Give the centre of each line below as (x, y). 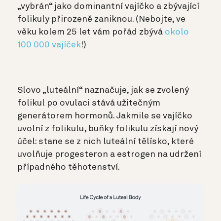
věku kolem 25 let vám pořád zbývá (91, 32)
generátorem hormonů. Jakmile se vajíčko (105, 116)
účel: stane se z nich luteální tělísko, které (106, 142)
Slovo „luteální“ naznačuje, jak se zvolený (103, 91)
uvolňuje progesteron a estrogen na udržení (109, 155)
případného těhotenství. (69, 167)
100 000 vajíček (49, 45)
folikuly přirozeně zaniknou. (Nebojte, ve (101, 19)
